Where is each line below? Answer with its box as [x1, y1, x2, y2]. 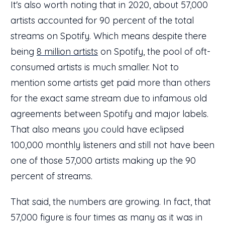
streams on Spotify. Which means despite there [11, 30, 206, 42]
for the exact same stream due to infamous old [11, 92, 207, 104]
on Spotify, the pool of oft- [98, 45, 210, 57]
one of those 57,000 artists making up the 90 [11, 154, 196, 166]
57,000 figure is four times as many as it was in [11, 211, 202, 223]
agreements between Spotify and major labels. [11, 107, 208, 120]
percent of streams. [11, 170, 92, 182]
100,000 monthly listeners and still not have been [11, 139, 214, 151]
